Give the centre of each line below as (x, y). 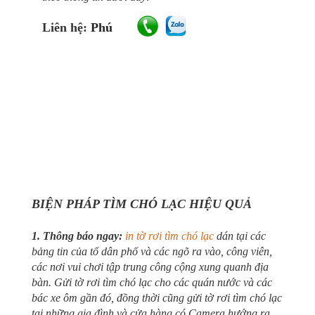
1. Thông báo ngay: (78, 236)
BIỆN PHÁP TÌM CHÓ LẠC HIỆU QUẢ (142, 204)
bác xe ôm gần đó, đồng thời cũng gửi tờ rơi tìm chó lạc (157, 298)
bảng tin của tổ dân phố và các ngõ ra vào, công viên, (152, 251)
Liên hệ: (66, 27)
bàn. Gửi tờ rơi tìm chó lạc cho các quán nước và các (152, 282)
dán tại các (240, 236)
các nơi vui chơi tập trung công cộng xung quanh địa (150, 267)
